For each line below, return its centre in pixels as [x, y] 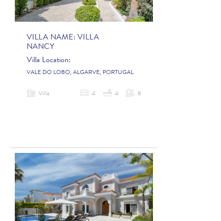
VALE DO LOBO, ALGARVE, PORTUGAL [80, 73]
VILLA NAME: [52, 38]
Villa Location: [49, 60]
